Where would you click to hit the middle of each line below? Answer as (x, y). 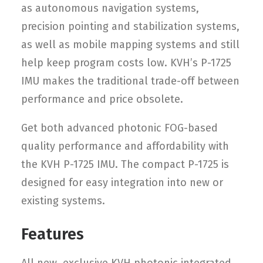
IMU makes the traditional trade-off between (130, 81)
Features (53, 234)
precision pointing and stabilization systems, (130, 26)
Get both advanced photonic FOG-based (119, 128)
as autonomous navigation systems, (110, 8)
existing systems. (63, 201)
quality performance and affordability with (125, 146)
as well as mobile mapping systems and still (130, 45)
